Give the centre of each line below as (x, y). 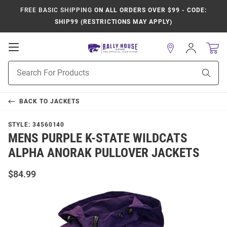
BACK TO (34, 101)
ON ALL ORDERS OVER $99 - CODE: (149, 10)
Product (21, 66)
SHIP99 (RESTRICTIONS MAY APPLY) (113, 22)
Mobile (33, 57)
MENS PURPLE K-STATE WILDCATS (98, 138)
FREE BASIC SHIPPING (56, 10)
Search (19, 77)
